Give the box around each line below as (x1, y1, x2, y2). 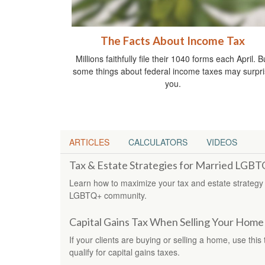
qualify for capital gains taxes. (69, 246, 180, 258)
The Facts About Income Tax (101, 34, 245, 48)
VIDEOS (206, 136, 237, 148)
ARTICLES (69, 136, 109, 148)
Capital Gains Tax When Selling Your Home (69, 215, 264, 229)
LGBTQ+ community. (69, 189, 147, 202)
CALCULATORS (128, 136, 188, 148)
